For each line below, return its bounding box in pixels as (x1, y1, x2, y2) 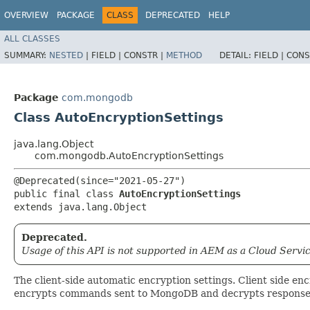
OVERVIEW (4, 10, 48, 20)
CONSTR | (124, 50, 166, 60)
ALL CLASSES (4, 33, 60, 44)
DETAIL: (219, 50, 254, 60)
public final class (14, 188, 119, 199)
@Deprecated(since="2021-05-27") (14, 175, 185, 186)
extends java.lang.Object (14, 201, 147, 212)
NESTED (49, 50, 83, 60)
